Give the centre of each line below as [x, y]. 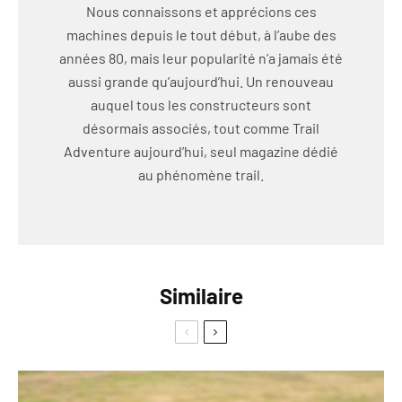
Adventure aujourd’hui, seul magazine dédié [201, 151]
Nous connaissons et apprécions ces [201, 11]
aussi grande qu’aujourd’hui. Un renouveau [201, 81]
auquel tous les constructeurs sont [201, 104]
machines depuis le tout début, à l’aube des [201, 34]
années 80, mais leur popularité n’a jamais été [201, 57]
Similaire [201, 295]
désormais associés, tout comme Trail [201, 127]
